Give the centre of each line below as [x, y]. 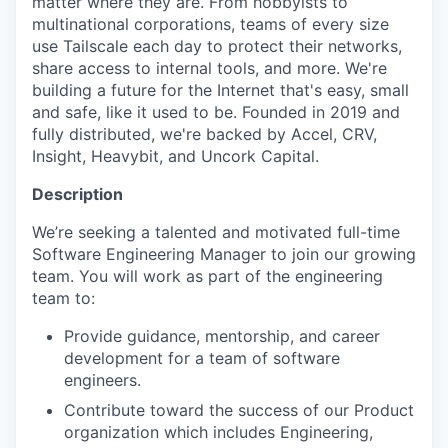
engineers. [102, 380]
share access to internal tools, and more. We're [209, 68]
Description [77, 194]
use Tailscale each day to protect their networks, [217, 46]
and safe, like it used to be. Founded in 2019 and [216, 112]
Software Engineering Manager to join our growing [224, 254]
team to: [63, 298]
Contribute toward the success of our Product [239, 410]
